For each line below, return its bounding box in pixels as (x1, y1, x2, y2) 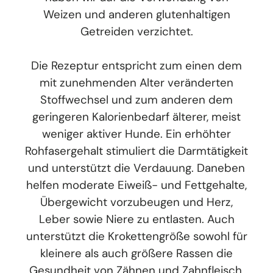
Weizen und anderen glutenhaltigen (43, 7, 230, 23)
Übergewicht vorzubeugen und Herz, (40, 194, 233, 210)
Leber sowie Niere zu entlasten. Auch (38, 211, 235, 227)
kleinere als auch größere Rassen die (40, 246, 233, 261)
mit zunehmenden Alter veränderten (40, 75, 233, 91)
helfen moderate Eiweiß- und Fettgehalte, (26, 177, 247, 193)
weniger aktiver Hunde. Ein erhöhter (42, 126, 231, 142)
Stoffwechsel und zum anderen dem (40, 92, 233, 108)
